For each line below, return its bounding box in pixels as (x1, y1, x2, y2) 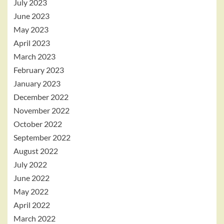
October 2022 (13, 119, 62, 128)
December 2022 (13, 92, 68, 101)
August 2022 (13, 146, 58, 155)
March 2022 (13, 213, 55, 223)
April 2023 (13, 38, 50, 47)
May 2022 (13, 186, 48, 196)
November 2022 (13, 105, 69, 115)
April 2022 (13, 200, 50, 209)
